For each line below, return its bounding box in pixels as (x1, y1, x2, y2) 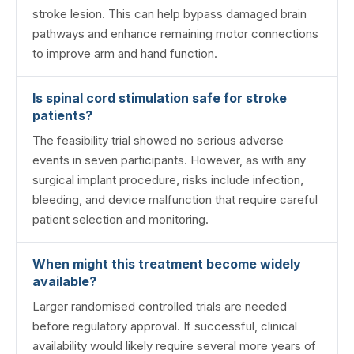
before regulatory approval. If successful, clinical (32, 318, 297, 333)
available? (32, 273, 96, 289)
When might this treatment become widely (32, 255, 301, 272)
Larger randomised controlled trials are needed (32, 298, 287, 314)
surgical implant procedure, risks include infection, (32, 171, 303, 187)
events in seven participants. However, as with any (32, 152, 306, 168)
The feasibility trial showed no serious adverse (32, 132, 284, 148)
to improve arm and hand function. (32, 45, 217, 61)
